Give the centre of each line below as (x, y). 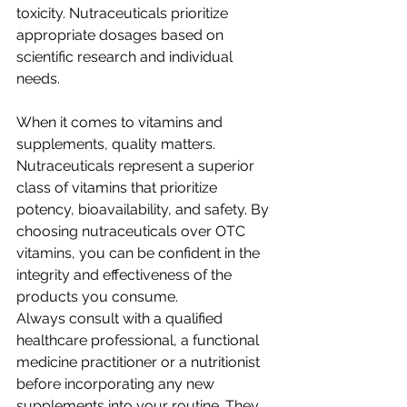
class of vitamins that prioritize (119, 188)
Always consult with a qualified (121, 318)
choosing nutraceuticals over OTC (133, 231)
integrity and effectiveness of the (126, 275)
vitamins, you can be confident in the (140, 253)
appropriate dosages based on (122, 35)
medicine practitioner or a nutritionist (140, 362)
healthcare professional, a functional (139, 340)
